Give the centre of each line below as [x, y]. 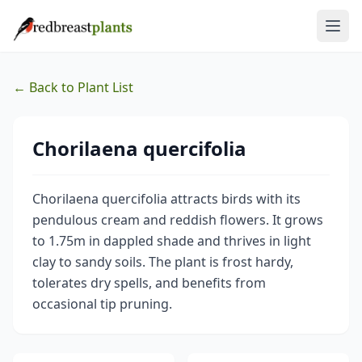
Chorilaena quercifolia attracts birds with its [166, 199]
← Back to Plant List [73, 87]
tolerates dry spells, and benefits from [149, 283]
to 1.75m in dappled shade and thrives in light [172, 241]
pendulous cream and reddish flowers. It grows [178, 220]
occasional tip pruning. [102, 304]
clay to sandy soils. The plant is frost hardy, [163, 262]
